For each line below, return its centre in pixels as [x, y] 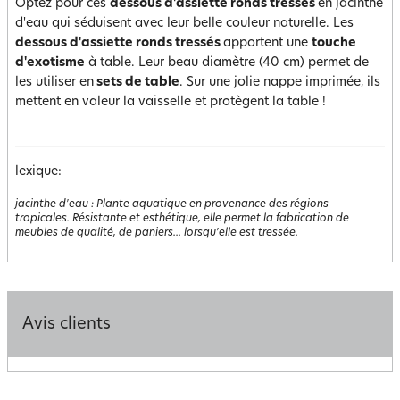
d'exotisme [50, 63]
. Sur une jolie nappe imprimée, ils [280, 83]
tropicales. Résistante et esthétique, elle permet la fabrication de [182, 219]
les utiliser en [54, 83]
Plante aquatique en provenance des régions [212, 204]
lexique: [38, 172]
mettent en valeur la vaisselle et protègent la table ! [171, 102]
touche [334, 43]
